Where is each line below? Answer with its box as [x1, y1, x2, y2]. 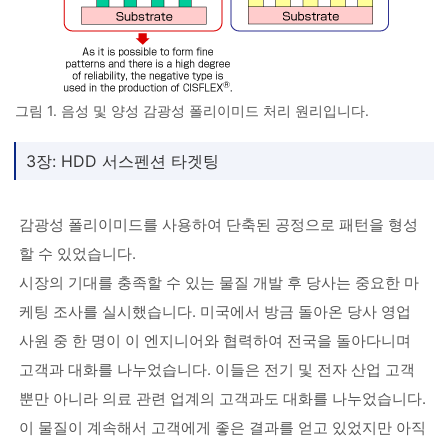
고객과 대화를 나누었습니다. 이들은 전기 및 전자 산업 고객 [18, 360, 415, 379]
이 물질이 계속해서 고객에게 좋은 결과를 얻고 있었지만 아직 [18, 418, 426, 437]
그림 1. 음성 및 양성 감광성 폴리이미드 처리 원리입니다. [14, 102, 369, 119]
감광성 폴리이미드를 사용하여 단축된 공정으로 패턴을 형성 [18, 215, 418, 234]
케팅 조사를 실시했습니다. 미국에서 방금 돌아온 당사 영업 [18, 302, 411, 321]
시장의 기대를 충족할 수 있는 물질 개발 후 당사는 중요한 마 [18, 273, 419, 292]
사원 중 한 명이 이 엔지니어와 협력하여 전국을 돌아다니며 [18, 331, 411, 350]
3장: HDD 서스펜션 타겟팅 [26, 151, 220, 171]
